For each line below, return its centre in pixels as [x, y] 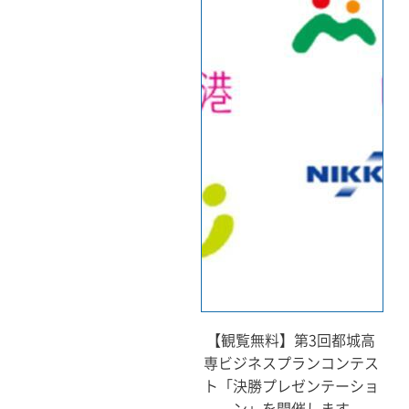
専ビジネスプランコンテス [291, 362]
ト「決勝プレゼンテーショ [291, 385]
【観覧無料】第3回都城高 [291, 339]
